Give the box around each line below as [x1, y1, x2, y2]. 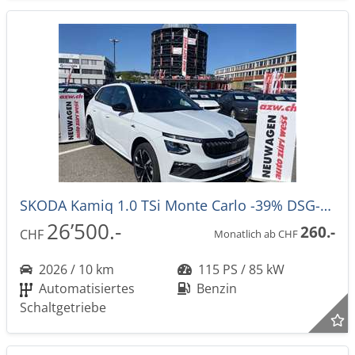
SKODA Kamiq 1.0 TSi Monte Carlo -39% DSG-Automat [320, 196, 331, 215]
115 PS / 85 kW [195, 261, 284, 278]
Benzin [193, 280, 237, 297]
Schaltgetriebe [20, 299, 106, 316]
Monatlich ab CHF [214, 226, 300, 241]
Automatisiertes [36, 280, 135, 297]
